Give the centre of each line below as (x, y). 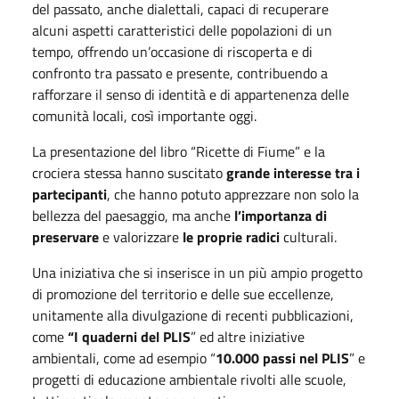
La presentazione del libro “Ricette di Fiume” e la (179, 151)
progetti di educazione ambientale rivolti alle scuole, (189, 379)
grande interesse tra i (293, 172)
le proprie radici (231, 236)
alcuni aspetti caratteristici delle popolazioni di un (182, 30)
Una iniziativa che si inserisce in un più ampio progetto (197, 272)
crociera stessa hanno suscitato (129, 172)
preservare (65, 236)
